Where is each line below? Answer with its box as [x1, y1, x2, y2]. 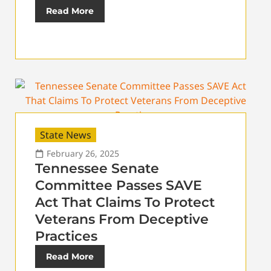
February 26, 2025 [47, 147, 119, 159]
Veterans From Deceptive [35, 211, 209, 227]
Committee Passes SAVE [35, 177, 202, 194]
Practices [35, 227, 97, 244]
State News [40, 128, 91, 142]
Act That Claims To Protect [35, 194, 215, 211]
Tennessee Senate [35, 160, 159, 177]
